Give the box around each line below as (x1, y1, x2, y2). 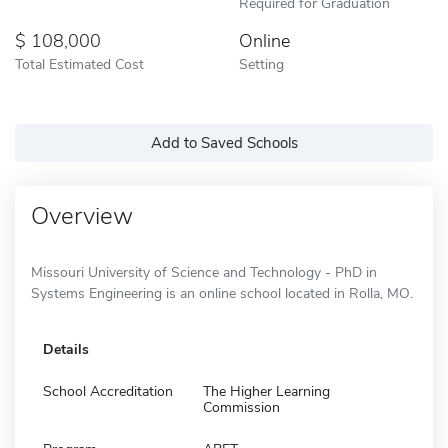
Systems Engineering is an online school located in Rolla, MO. (31, 283, 413, 303)
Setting (239, 53, 284, 74)
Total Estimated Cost (15, 53, 144, 74)
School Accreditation (43, 381, 173, 401)
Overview (31, 199, 133, 232)
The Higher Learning (203, 381, 330, 401)
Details (43, 339, 89, 359)
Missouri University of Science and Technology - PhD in (31, 262, 377, 282)
